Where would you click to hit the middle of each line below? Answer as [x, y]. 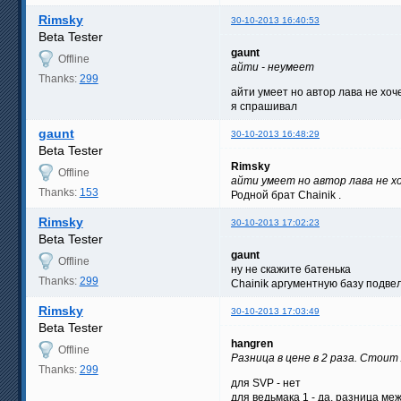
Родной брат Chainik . [286, 196]
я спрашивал [264, 107]
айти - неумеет [273, 68]
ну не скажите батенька [291, 270]
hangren [252, 344]
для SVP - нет [266, 384]
